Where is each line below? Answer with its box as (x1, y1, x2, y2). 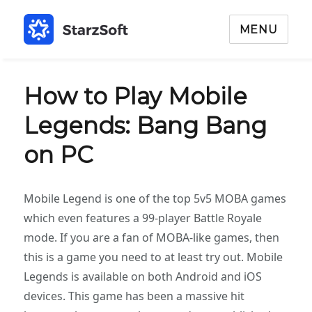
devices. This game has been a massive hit (24, 288, 245, 304)
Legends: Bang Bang (24, 111, 267, 139)
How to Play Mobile (24, 82, 248, 110)
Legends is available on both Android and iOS (24, 269, 263, 284)
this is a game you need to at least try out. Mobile (24, 249, 283, 265)
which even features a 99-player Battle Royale (24, 210, 263, 226)
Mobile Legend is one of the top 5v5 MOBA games (24, 191, 287, 206)
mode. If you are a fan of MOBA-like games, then (24, 230, 280, 245)
